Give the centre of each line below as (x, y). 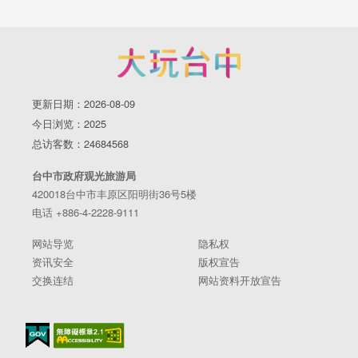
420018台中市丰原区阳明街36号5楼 (114, 193)
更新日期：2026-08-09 (84, 103)
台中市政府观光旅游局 (84, 175)
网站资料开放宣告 (240, 280)
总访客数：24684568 (80, 143)
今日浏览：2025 (69, 123)
